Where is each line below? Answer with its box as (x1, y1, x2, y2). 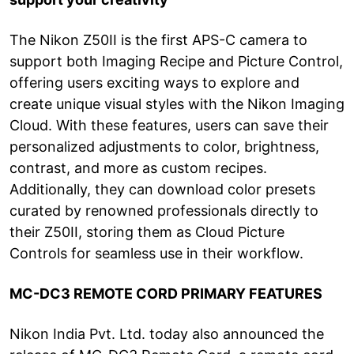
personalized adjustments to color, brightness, (9, 137, 319, 155)
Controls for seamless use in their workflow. (9, 244, 303, 262)
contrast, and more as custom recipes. (9, 159, 267, 176)
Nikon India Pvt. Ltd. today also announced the (9, 325, 324, 342)
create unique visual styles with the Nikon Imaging (9, 95, 345, 112)
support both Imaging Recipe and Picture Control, (9, 52, 343, 70)
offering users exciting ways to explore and (9, 73, 299, 91)
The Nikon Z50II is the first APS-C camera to (9, 31, 307, 48)
